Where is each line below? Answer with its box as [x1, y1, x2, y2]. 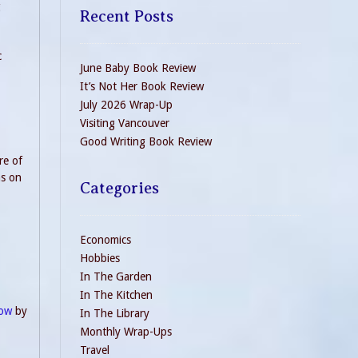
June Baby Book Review [80, 62, 196, 74]
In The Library [80, 307, 149, 320]
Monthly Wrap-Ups [80, 325, 172, 338]
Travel [80, 344, 109, 356]
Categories [80, 179, 159, 197]
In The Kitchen [80, 288, 153, 301]
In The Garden [80, 270, 152, 283]
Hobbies [80, 252, 120, 265]
